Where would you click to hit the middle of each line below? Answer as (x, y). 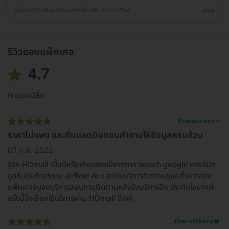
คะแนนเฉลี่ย (26, 95)
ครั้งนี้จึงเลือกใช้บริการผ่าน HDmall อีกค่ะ (71, 199)
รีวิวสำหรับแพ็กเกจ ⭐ (198, 121)
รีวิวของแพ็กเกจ (41, 52)
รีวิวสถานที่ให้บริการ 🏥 (197, 221)
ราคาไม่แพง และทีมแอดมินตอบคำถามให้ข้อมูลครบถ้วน (105, 135)
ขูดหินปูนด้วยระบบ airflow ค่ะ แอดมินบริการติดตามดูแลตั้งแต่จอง (109, 176)
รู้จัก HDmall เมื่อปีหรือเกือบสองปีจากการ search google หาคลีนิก (112, 165)
